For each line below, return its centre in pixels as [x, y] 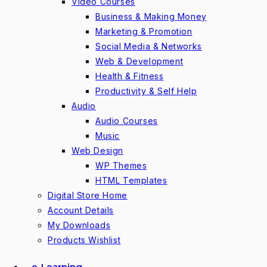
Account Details [81, 210]
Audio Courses [127, 121]
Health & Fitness [130, 76]
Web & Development [139, 61]
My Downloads [79, 225]
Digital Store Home [88, 195]
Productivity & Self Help [146, 91]
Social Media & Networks [149, 46]
